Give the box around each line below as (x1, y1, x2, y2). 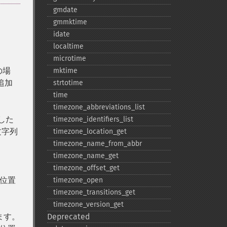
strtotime (53, 79, 83, 87)
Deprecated (47, 212, 90, 221)
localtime (53, 42, 84, 51)
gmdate (53, 6, 78, 14)
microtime (53, 54, 86, 63)
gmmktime (53, 18, 87, 26)
